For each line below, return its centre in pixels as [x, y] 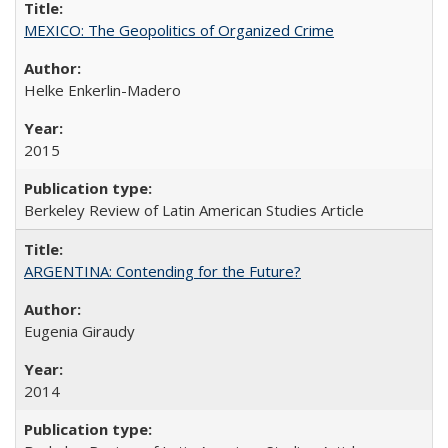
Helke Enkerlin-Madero [102, 89]
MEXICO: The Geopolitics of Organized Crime [179, 29]
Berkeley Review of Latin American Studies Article [194, 209]
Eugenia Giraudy [79, 330]
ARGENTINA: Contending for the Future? [162, 270]
